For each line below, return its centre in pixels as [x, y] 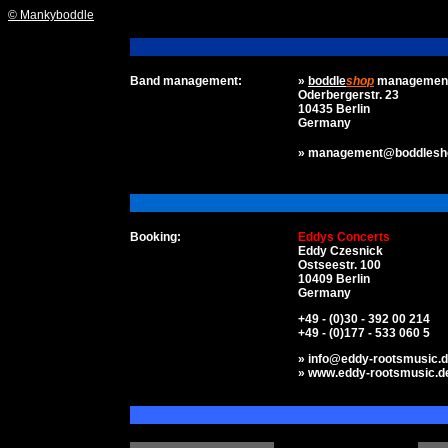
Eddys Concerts [344, 237]
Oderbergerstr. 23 [348, 95]
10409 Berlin [334, 279]
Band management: [186, 81]
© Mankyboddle [51, 15]
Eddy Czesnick [340, 251]
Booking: [155, 237]
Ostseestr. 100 [339, 265]
